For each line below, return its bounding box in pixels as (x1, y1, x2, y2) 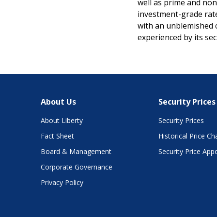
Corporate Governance (41, 162, 112, 171)
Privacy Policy (41, 178, 83, 187)
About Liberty (41, 116, 83, 125)
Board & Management (41, 147, 111, 156)
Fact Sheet (41, 131, 74, 140)
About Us (41, 96, 76, 107)
